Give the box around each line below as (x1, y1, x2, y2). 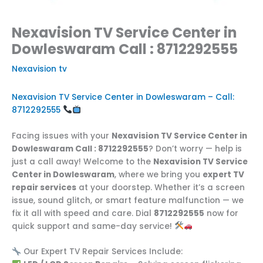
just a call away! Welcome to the (12, 156, 153, 167)
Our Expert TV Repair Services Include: (21, 246, 183, 258)
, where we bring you (114, 168, 203, 180)
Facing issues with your (12, 130, 112, 141)
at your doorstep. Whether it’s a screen (76, 181, 245, 193)
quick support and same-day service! (12, 220, 174, 232)
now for (204, 207, 238, 219)
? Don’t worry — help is (149, 143, 242, 154)
